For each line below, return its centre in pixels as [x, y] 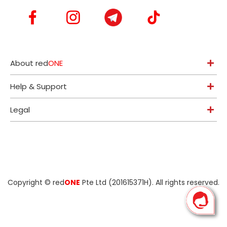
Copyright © [30, 183]
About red [29, 63]
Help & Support [39, 86]
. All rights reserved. [186, 183]
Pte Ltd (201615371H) [116, 183]
